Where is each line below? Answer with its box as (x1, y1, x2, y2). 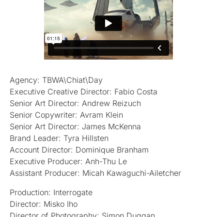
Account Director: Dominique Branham (10, 144, 149, 155)
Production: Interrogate (10, 187, 93, 197)
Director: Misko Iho (10, 199, 77, 209)
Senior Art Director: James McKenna (10, 121, 141, 131)
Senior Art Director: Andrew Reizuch (10, 98, 141, 108)
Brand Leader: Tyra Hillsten (10, 133, 108, 143)
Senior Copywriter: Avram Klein (10, 109, 123, 120)
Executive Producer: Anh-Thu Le (10, 156, 127, 166)
